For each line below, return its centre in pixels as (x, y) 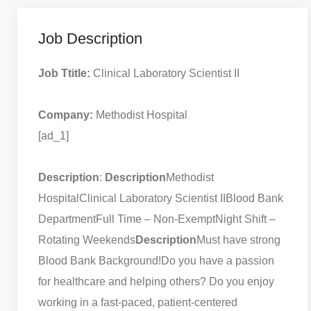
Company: (66, 115)
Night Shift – (245, 219)
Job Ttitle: (64, 73)
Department (67, 219)
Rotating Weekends (87, 239)
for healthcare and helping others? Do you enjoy (156, 281)
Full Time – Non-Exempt (155, 219)
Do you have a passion (218, 260)
